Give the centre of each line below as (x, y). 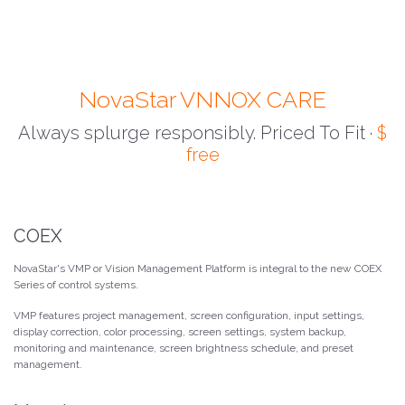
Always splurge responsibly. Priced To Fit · (198, 132)
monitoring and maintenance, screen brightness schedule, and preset (184, 348)
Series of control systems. (76, 284)
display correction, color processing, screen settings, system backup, (180, 331)
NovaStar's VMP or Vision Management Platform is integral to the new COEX (198, 268)
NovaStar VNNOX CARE (202, 99)
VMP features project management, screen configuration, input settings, (189, 315)
